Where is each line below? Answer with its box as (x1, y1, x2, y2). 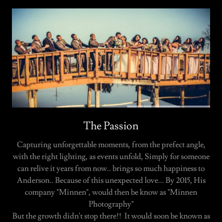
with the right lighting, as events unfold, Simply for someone (12, 152, 210, 162)
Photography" (88, 199, 134, 210)
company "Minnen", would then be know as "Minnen (25, 187, 197, 198)
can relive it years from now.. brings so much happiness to (17, 164, 205, 174)
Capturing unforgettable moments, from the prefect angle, (16, 140, 206, 150)
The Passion (83, 119, 139, 134)
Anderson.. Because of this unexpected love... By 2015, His (16, 175, 206, 186)
